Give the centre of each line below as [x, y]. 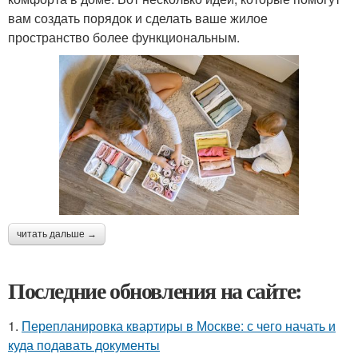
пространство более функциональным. [124, 37]
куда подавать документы [84, 344]
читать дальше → [57, 234]
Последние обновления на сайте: [155, 290]
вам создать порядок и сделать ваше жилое [138, 18]
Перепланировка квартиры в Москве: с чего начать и [179, 325]
